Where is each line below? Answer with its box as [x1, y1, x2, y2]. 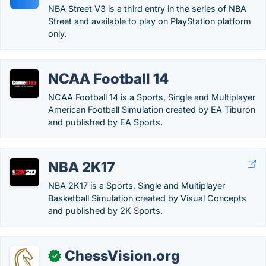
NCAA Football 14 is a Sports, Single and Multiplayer [48, 92, 255, 102]
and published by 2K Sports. [48, 205, 163, 216]
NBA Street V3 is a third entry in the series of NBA [48, 4, 246, 14]
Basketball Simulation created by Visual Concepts [48, 193, 246, 203]
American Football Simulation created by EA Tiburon [48, 104, 255, 115]
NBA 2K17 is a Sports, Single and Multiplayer [48, 180, 225, 191]
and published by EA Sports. [48, 117, 163, 127]
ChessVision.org [65, 247, 180, 264]
